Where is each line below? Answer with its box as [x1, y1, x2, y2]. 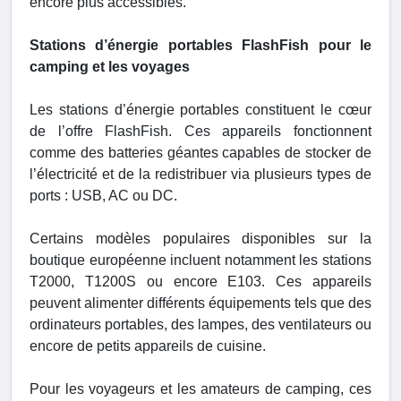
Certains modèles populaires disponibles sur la [30, 231, 371, 247]
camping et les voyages [30, 59, 190, 75]
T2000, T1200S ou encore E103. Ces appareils [30, 274, 371, 290]
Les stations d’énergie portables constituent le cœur [30, 102, 371, 118]
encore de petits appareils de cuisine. [30, 338, 266, 354]
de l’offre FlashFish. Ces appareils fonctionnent [30, 124, 371, 140]
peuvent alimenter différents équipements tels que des [30, 295, 371, 311]
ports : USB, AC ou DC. [30, 188, 177, 204]
